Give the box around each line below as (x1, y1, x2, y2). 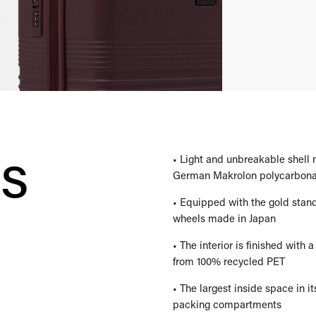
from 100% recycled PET (172, 254, 285, 269)
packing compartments (172, 297, 281, 312)
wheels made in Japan (172, 211, 276, 226)
